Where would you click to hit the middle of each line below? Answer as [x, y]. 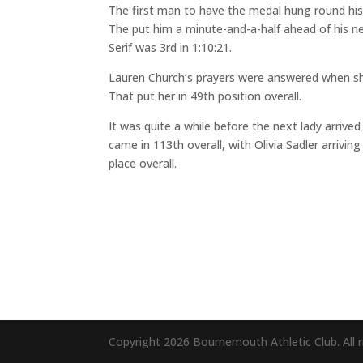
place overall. [143, 163]
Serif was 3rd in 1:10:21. [171, 47]
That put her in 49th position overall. [205, 96]
